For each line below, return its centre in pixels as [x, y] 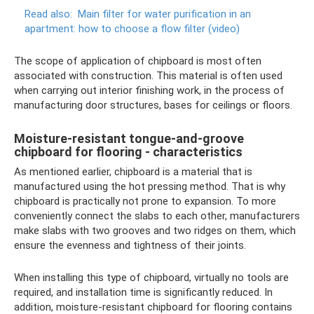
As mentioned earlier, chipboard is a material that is [133, 172]
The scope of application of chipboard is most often [138, 61]
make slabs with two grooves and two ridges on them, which [155, 231]
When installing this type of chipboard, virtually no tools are [151, 278]
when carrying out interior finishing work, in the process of [149, 90]
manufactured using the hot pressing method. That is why [150, 186]
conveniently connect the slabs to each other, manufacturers [157, 216]
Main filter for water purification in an [164, 14]
